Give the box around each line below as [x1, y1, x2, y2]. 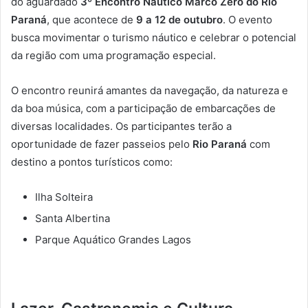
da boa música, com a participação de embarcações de [11, 101, 276, 115]
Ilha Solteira [35, 190, 93, 203]
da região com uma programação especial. [11, 48, 216, 62]
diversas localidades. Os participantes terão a [11, 119, 232, 133]
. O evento [223, 12, 272, 26]
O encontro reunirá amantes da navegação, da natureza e [11, 83, 288, 97]
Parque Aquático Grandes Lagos [35, 232, 191, 246]
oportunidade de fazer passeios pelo [11, 137, 192, 151]
